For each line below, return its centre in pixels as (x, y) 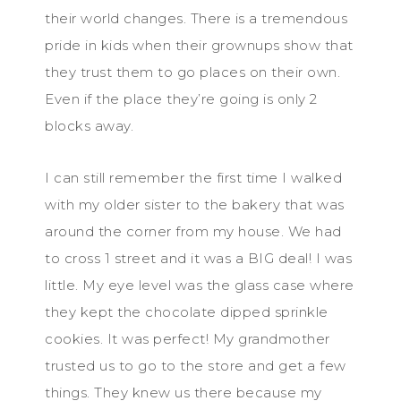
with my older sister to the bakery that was (195, 204)
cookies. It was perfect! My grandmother (188, 338)
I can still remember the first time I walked (193, 177)
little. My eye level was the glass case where (200, 285)
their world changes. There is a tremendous (196, 18)
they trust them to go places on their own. (192, 72)
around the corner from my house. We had (193, 231)
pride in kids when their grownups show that (199, 45)
